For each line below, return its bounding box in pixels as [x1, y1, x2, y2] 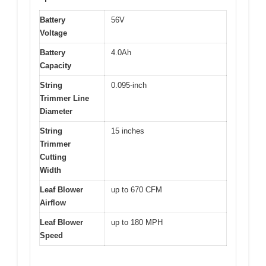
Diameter [40, 107, 72, 116]
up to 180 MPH [111, 218, 163, 227]
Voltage [40, 28, 67, 38]
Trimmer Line [40, 94, 89, 103]
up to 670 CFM [111, 185, 162, 195]
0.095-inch [111, 81, 147, 90]
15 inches [111, 126, 144, 136]
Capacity [40, 61, 71, 71]
